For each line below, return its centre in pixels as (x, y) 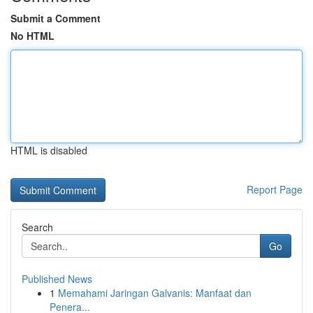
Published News (57, 279)
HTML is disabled (49, 150)
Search (37, 227)
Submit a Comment (56, 18)
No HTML (32, 36)
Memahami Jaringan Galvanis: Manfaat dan (155, 293)
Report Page (275, 189)
